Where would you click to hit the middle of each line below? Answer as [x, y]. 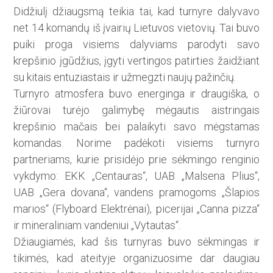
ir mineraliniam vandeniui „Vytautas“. [97, 225]
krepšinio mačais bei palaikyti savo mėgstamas [136, 126]
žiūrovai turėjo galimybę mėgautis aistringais [136, 110]
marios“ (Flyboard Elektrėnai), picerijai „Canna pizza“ [136, 208]
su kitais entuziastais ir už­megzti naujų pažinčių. [125, 77]
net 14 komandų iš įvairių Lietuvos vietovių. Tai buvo [136, 27]
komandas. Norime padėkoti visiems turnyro [136, 143]
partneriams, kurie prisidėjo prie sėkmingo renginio [136, 159]
